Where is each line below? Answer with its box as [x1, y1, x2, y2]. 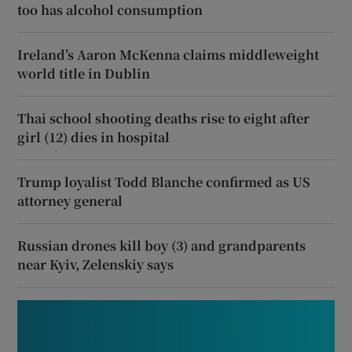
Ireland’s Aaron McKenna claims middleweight [17, 45, 320, 64]
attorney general [17, 191, 123, 210]
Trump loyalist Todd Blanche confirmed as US [17, 172, 311, 191]
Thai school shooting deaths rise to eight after [17, 108, 310, 127]
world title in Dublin [17, 64, 151, 82]
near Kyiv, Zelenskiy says [17, 255, 174, 273]
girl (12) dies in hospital [17, 127, 170, 146]
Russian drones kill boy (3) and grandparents [17, 236, 306, 255]
